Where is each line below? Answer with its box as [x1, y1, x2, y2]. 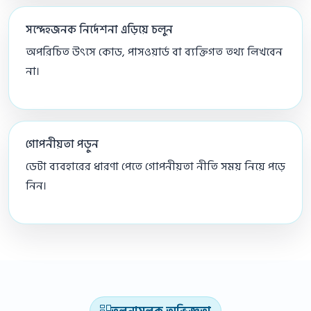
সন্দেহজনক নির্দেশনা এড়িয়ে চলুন [26, 21, 173, 40]
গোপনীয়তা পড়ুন [26, 135, 99, 154]
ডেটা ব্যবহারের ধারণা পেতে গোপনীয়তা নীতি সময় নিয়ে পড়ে [26, 158, 285, 176]
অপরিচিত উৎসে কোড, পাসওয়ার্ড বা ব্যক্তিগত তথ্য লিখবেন [26, 43, 283, 62]
